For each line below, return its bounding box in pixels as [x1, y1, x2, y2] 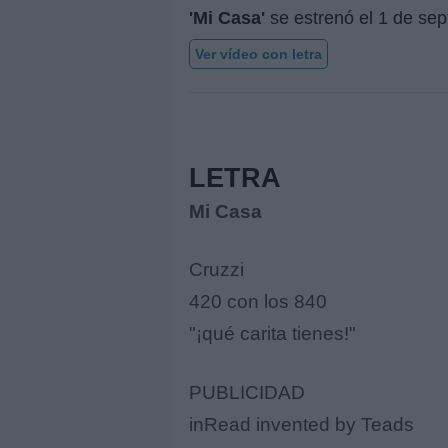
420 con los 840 [189, 291, 327, 313]
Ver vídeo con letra [195, 45, 322, 62]
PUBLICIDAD [189, 381, 305, 403]
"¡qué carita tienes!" [189, 323, 356, 345]
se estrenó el [265, 7, 378, 28]
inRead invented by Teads [189, 413, 414, 435]
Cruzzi [189, 259, 244, 281]
